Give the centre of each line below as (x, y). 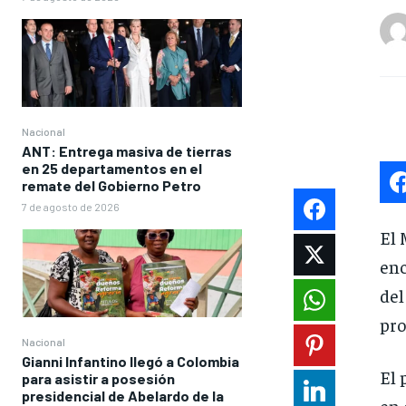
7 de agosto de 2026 (71, 207)
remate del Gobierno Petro (111, 186)
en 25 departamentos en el (112, 169)
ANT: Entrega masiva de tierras (127, 151)
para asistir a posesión (98, 379)
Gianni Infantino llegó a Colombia (130, 362)
